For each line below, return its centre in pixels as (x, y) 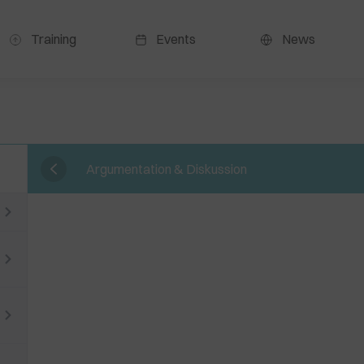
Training (52, 39)
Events (175, 39)
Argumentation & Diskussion (167, 169)
